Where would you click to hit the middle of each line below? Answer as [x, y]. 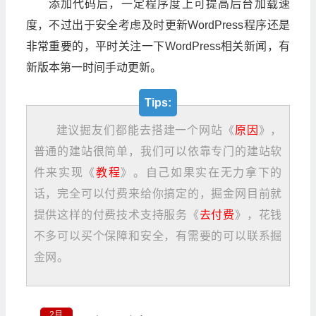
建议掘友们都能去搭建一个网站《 [145, 130]
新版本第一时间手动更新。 [93, 67]
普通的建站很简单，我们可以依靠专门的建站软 [158, 152]
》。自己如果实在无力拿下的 [201, 173]
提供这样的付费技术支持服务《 [116, 215]
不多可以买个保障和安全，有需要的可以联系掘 [158, 236]
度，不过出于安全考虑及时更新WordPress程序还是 [158, 25]
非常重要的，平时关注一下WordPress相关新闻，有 [158, 46]
